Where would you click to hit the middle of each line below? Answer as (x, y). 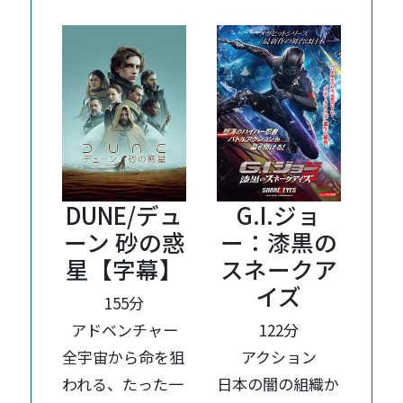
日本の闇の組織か (278, 384)
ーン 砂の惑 (124, 241)
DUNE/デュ (125, 214)
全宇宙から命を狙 (124, 357)
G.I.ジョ (279, 214)
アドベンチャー (124, 330)
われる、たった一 (123, 384)
